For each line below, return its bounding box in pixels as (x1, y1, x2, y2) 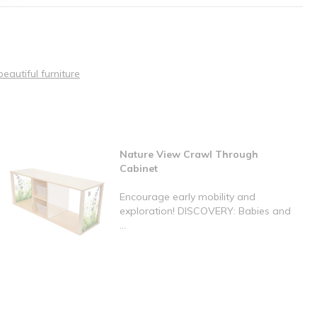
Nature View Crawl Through (119, 148, 258, 161)
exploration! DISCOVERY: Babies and (119, 204, 291, 218)
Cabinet (119, 162, 158, 175)
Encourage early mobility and (119, 190, 255, 204)
